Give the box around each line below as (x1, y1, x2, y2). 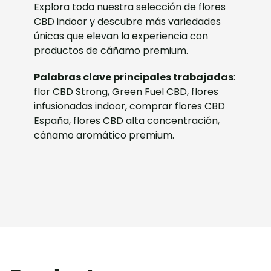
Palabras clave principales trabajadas (34, 70, 234, 84)
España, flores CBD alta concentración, (34, 113, 220, 128)
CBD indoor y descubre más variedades (34, 14, 221, 28)
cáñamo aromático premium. (34, 128, 175, 142)
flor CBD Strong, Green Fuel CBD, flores (34, 84, 219, 99)
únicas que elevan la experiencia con (34, 28, 209, 43)
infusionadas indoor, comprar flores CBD (34, 99, 226, 113)
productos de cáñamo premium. (34, 43, 189, 57)
